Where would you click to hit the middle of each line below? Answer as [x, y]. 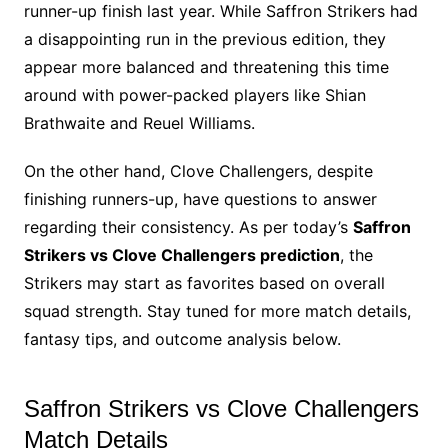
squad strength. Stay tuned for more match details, [217, 311]
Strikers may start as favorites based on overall [204, 283]
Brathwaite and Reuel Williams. [139, 123]
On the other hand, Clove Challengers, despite [198, 171]
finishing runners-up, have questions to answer [200, 199]
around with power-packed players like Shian [194, 95]
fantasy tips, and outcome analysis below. [182, 339]
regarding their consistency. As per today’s [188, 227]
